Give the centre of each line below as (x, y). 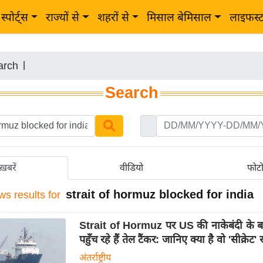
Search (131, 93)
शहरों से (113, 17)
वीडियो (132, 167)
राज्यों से (63, 17)
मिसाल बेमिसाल (179, 17)
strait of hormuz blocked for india (160, 194)
